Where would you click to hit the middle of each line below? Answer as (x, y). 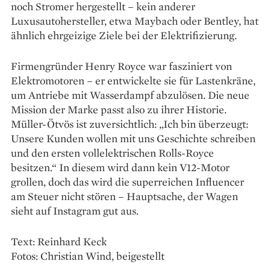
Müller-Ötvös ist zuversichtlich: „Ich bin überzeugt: (130, 124)
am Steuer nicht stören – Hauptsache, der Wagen (124, 196)
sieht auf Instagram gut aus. (75, 210)
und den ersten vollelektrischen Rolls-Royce (112, 152)
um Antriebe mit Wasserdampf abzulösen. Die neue (130, 95)
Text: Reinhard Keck (59, 241)
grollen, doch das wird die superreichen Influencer (127, 181)
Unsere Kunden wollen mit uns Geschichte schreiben (133, 138)
